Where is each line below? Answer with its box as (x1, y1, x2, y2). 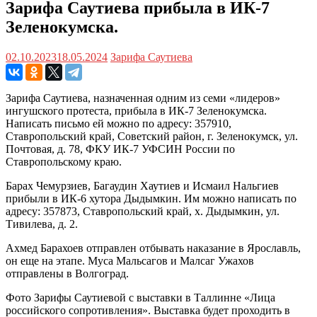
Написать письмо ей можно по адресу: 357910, (6, 117, 231, 129)
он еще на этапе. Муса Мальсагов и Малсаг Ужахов (6, 254, 254, 267)
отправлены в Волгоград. (6, 267, 129, 279)
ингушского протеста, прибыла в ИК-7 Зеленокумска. (6, 104, 267, 117)
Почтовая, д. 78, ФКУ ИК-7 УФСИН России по (6, 142, 235, 155)
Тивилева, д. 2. (6, 217, 78, 230)
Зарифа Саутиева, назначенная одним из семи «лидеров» (6, 91, 280, 104)
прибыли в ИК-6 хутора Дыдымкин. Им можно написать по (6, 192, 296, 204)
